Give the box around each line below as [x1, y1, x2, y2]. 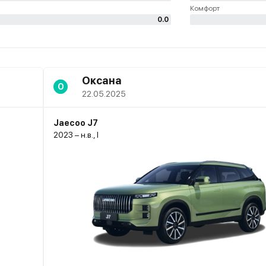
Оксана [82, 74, 122, 87]
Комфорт [190, 4, 220, 12]
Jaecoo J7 [53, 118, 98, 128]
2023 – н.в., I [53, 130, 99, 140]
